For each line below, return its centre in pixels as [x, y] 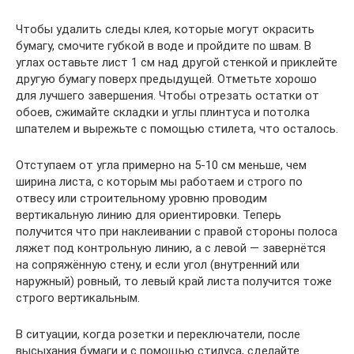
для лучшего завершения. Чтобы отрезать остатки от [168, 96]
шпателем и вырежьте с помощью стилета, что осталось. [177, 129]
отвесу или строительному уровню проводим [141, 198]
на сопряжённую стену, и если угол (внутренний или [158, 265]
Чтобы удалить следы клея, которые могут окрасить [165, 29]
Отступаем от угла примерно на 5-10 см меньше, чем [161, 165]
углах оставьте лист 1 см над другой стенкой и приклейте [177, 62]
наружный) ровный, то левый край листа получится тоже [174, 281]
